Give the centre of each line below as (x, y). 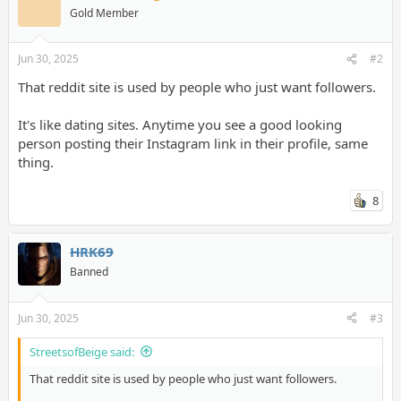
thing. (35, 162)
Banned (89, 272)
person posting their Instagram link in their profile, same (192, 143)
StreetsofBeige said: (81, 351)
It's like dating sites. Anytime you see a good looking (179, 124)
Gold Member (104, 13)
